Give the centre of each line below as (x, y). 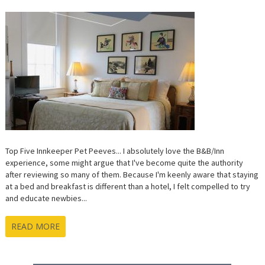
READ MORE (35, 227)
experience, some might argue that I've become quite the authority (124, 163)
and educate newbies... (46, 198)
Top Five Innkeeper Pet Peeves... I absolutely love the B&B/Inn (114, 151)
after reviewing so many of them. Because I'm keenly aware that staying (132, 175)
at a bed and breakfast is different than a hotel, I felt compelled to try (127, 187)
